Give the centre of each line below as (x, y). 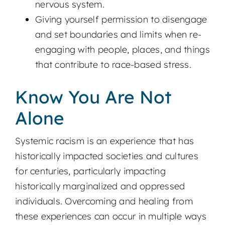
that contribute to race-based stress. (113, 65)
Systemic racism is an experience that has (104, 141)
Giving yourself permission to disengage (121, 20)
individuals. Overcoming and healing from (104, 201)
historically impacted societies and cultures (106, 156)
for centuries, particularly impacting (90, 171)
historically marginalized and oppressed (100, 186)
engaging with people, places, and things (122, 50)
